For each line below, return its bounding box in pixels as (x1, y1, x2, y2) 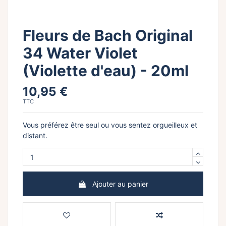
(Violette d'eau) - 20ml (23, 62, 189, 80)
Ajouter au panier (92, 180, 148, 189)
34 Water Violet (23, 44, 138, 62)
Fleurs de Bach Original (23, 26, 193, 44)
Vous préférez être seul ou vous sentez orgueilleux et (23, 121, 197, 130)
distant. (23, 131, 47, 140)
